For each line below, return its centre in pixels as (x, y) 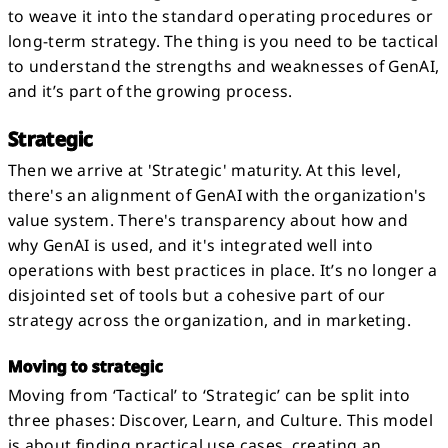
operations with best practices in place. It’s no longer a (222, 270)
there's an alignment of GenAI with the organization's (217, 195)
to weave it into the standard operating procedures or (220, 15)
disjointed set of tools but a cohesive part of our (196, 295)
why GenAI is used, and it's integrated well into (190, 245)
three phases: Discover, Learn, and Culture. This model (220, 419)
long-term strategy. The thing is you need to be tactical (223, 40)
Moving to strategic (85, 365)
